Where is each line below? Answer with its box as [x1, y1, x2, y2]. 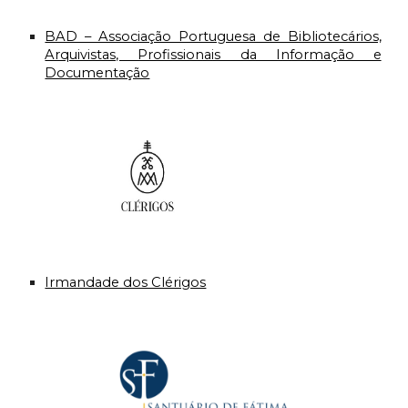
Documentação [45, 65, 150, 82]
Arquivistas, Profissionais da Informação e [45, 46, 382, 64]
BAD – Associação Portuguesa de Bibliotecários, [45, 28, 382, 46]
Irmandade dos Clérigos [45, 274, 207, 291]
